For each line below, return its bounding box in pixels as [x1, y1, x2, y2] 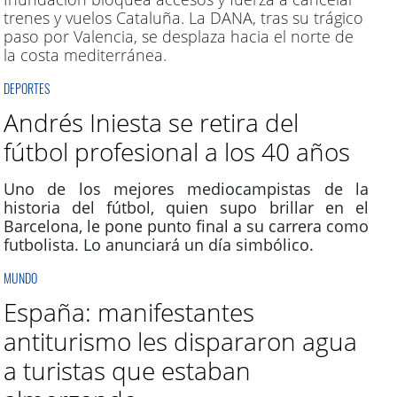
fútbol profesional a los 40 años [3, 135, 350, 169]
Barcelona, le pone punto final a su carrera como [3, 215, 369, 237]
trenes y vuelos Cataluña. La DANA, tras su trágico [3, 7, 363, 29]
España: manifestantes [3, 295, 254, 330]
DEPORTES [3, 79, 50, 98]
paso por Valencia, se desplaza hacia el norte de [3, 26, 354, 48]
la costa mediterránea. [3, 44, 167, 66]
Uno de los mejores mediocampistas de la [3, 178, 369, 200]
